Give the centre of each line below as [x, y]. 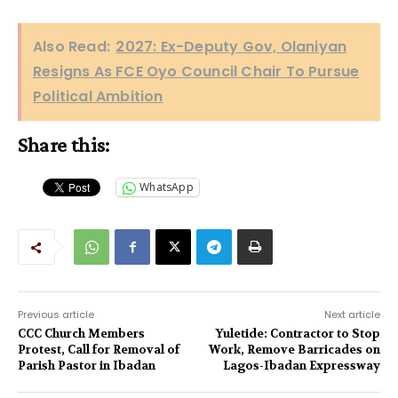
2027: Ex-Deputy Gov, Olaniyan [231, 46]
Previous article [56, 314]
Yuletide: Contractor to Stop [297, 333]
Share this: [64, 144]
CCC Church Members [81, 333]
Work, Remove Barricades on [294, 349]
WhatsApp [167, 187]
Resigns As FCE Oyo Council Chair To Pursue [196, 71]
